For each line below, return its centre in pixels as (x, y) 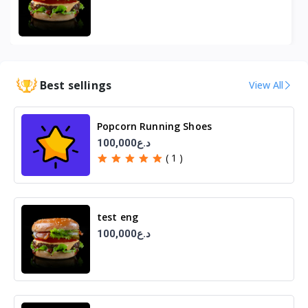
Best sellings (76, 85)
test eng (118, 217)
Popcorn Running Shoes (154, 126)
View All (266, 85)
